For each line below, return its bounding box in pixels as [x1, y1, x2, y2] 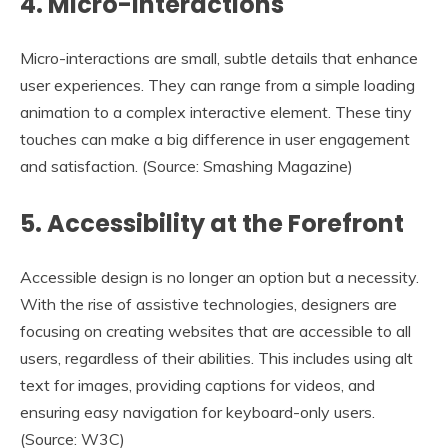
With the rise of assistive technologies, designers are [20, 293, 397, 314]
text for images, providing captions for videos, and [20, 374, 375, 395]
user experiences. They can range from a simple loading [20, 74, 415, 95]
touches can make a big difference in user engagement [20, 128, 410, 149]
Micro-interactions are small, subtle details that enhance [20, 47, 418, 68]
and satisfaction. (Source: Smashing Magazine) [20, 155, 353, 176]
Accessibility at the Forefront [42, 206, 404, 240]
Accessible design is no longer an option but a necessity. [20, 266, 419, 287]
